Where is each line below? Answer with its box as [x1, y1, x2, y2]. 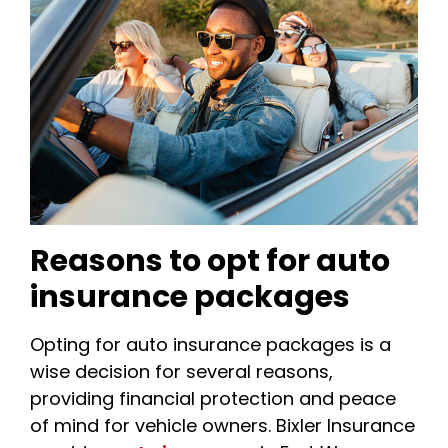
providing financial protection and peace [30, 385, 396, 411]
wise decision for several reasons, [30, 358, 333, 384]
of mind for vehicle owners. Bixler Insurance [30, 412, 415, 438]
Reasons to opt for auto [30, 239, 390, 282]
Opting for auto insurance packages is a [30, 331, 391, 357]
